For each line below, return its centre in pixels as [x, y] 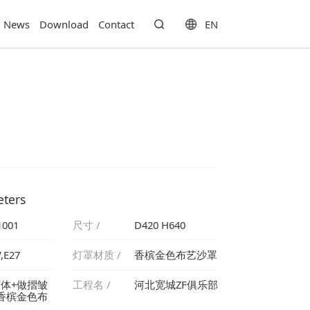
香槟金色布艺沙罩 [175, 255]
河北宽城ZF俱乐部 [176, 285]
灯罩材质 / [97, 255]
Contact [117, 24]
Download [64, 24]
